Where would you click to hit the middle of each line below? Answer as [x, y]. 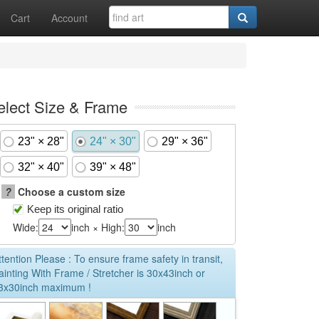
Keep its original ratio [75, 209]
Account [69, 18]
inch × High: [98, 227]
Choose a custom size [70, 192]
